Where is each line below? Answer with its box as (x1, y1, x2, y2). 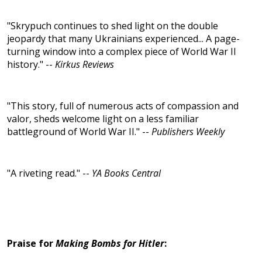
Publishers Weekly (151, 125, 225, 139)
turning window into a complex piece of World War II (7, 45, 236, 58)
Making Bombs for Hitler (56, 237, 164, 250)
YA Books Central (92, 167, 161, 180)
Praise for (7, 237, 56, 250)
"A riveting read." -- (7, 167, 92, 180)
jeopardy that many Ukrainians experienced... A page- (7, 32, 240, 46)
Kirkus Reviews (55, 58, 114, 71)
